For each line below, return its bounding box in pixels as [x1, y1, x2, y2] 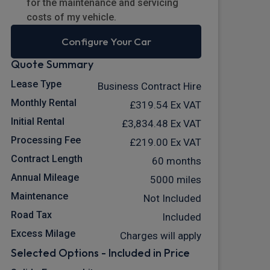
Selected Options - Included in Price [11, 246, 190, 260]
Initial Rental [11, 116, 64, 128]
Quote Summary [11, 57, 93, 72]
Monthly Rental [11, 97, 77, 109]
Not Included [143, 192, 201, 205]
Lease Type [11, 78, 61, 90]
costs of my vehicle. [26, 11, 116, 23]
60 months [152, 155, 201, 168]
